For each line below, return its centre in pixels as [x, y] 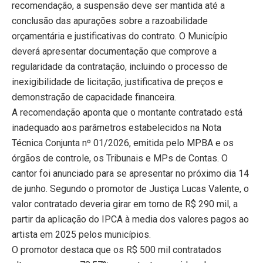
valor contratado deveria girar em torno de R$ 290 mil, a [125, 204]
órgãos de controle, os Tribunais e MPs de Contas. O [120, 158]
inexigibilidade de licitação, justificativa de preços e [117, 82]
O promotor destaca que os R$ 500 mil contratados [117, 249]
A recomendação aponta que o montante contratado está [127, 112]
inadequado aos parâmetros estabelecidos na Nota [117, 127]
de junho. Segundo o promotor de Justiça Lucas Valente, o [130, 188]
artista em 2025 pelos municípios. [81, 234]
